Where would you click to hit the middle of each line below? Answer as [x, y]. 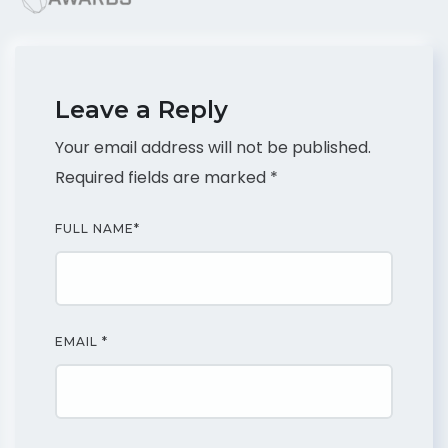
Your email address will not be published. [213, 147]
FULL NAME [94, 228]
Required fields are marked [162, 177]
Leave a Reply [141, 109]
